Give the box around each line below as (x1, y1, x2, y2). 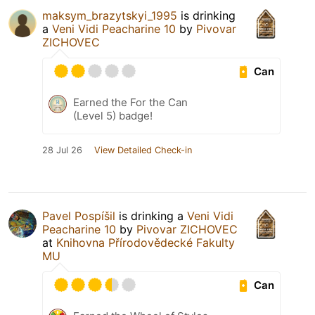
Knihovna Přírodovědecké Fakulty (56, 236, 235, 250)
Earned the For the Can (73, 96, 188, 110)
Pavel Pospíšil (42, 209, 115, 224)
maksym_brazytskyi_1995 (42, 8, 177, 23)
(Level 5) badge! (73, 109, 153, 123)
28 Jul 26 (42, 145, 82, 156)
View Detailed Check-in (94, 145, 192, 156)
